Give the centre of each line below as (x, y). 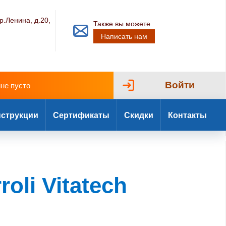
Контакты (187, 115)
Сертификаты (81, 115)
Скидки (139, 115)
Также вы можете (122, 24)
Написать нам (124, 36)
